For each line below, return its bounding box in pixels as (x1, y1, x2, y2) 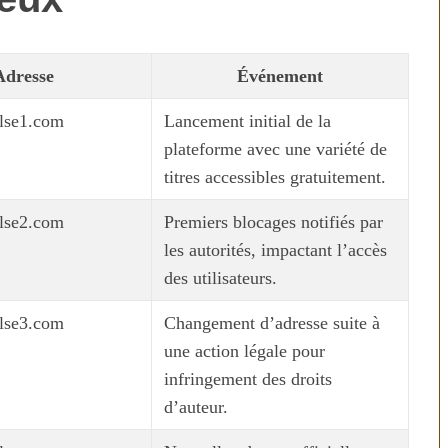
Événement (237, 66, 323, 86)
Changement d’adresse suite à (164, 313, 380, 333)
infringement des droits (164, 369, 332, 389)
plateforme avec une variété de (164, 139, 387, 159)
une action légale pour (164, 341, 325, 361)
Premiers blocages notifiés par (164, 212, 383, 232)
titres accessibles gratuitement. (164, 167, 386, 187)
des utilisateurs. (164, 268, 277, 288)
